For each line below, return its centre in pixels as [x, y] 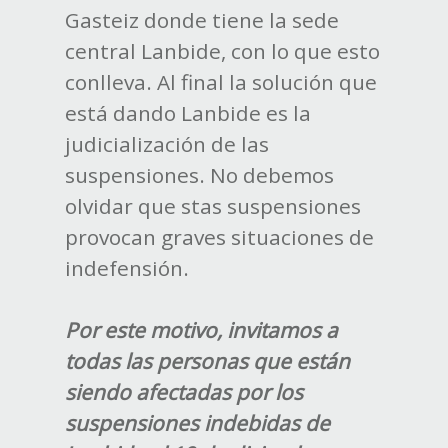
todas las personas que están [207, 361]
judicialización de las [166, 144]
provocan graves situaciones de [219, 237]
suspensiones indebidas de [197, 423]
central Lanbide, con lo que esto [222, 51]
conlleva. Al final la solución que [220, 82]
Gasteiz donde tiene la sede [201, 20]
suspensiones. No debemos [199, 175]
